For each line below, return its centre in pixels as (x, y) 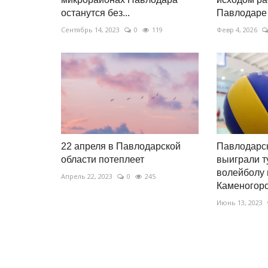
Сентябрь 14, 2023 (90, 29)
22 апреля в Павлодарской (121, 147)
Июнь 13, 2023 (239, 203)
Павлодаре (241, 13)
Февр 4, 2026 (237, 29)
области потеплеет (103, 160)
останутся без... (95, 13)
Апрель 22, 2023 (87, 176)
